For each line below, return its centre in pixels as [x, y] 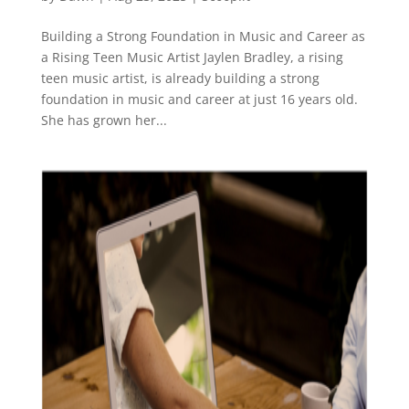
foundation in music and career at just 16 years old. [199, 99]
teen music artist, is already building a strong [180, 78]
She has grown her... [104, 120]
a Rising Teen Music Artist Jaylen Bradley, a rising [192, 57]
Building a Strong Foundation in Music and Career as [203, 36]
